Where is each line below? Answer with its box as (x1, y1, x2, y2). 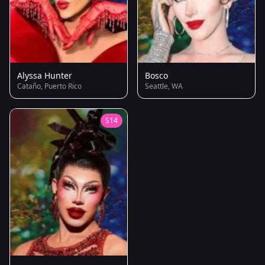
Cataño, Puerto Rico (17, 80, 82, 91)
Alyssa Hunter (17, 69, 72, 81)
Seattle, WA (145, 80, 183, 91)
